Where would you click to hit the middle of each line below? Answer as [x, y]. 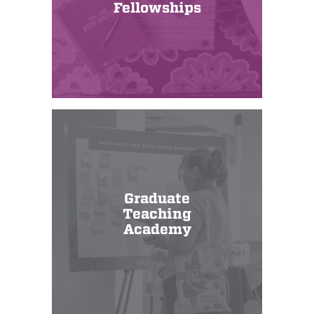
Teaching [157, 214]
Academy [157, 230]
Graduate [157, 199]
